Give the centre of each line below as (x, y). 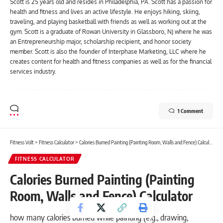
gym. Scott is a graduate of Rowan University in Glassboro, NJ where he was (111, 32)
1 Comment (190, 111)
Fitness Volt (22, 142)
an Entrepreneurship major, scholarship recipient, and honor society (101, 42)
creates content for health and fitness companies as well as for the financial (111, 62)
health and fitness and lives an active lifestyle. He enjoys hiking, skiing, (105, 12)
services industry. (33, 72)
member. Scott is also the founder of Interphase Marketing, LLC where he (108, 52)
